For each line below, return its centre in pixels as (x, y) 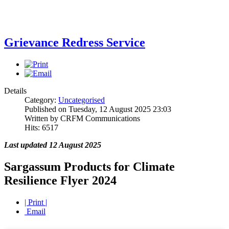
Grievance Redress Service (75, 42)
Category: (41, 100)
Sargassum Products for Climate (89, 166)
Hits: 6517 (41, 127)
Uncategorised (82, 100)
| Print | (36, 202)
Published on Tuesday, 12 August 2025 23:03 (98, 109)
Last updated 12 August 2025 (53, 145)
